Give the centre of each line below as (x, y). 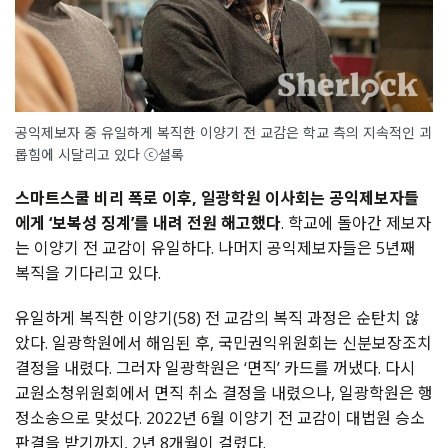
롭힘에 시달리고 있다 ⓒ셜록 (99, 155)
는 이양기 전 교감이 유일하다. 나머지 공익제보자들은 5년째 (215, 248)
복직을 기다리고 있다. (88, 273)
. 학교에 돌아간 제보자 (356, 223)
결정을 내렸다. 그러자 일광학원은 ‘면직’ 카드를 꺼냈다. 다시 (215, 368)
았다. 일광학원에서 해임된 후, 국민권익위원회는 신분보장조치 (223, 343)
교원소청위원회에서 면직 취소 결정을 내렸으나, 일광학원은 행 (224, 393)
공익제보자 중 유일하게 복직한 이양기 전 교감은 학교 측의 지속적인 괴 (223, 133)
